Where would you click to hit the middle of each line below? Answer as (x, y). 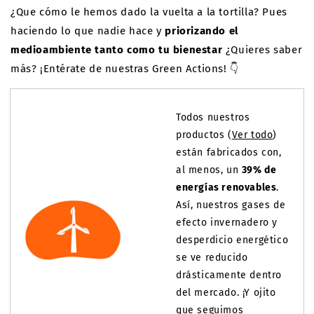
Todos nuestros (213, 117)
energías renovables (226, 187)
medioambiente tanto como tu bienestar (117, 50)
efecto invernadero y (227, 223)
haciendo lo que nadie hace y (88, 31)
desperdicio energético (232, 240)
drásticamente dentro (229, 275)
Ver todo (252, 135)
